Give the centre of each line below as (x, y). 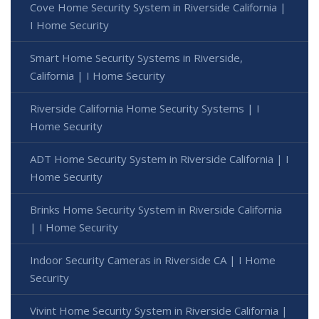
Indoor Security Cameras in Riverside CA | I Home (153, 260)
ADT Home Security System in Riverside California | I (159, 158)
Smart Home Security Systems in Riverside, (136, 57)
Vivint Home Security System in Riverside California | (159, 310)
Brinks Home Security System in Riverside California (156, 209)
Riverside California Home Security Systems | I (145, 108)
